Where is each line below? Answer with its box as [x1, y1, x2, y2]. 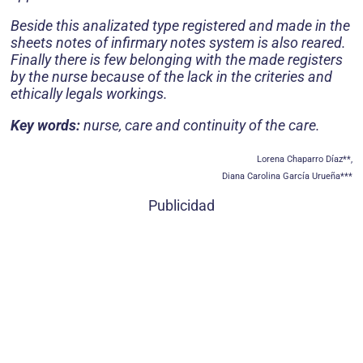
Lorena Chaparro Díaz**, [257, 154, 352, 165]
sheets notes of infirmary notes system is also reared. [11, 34, 346, 52]
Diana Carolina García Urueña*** [222, 171, 352, 182]
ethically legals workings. [11, 85, 168, 103]
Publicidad [148, 197, 215, 215]
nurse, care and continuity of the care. [80, 117, 320, 135]
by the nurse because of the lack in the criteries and [11, 68, 332, 86]
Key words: [11, 117, 80, 135]
